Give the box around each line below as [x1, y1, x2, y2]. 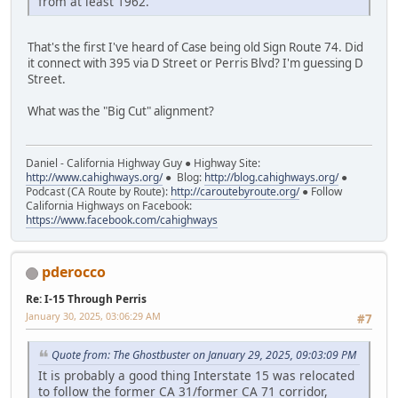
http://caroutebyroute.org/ [171, 184, 299, 200]
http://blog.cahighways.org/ [204, 170, 338, 186]
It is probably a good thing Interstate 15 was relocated [38, 367, 354, 385]
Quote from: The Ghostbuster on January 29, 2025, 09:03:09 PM [52, 347, 356, 363]
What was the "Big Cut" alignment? [28, 102, 214, 119]
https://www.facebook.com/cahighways [26, 212, 218, 228]
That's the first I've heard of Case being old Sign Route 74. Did [28, 38, 363, 55]
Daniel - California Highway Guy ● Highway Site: [26, 155, 260, 171]
